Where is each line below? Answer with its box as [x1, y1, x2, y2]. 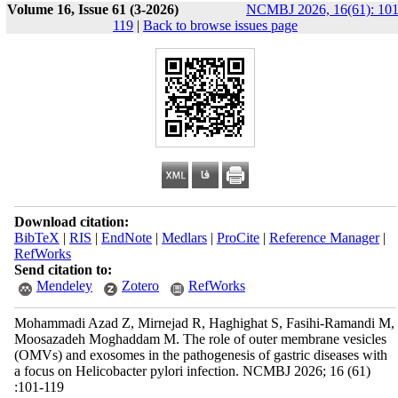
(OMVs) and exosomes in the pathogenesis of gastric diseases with [13, 347, 387, 362]
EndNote [100, 230, 152, 245]
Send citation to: [13, 262, 112, 277]
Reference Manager [268, 230, 379, 245]
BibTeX [13, 230, 60, 245]
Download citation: [13, 214, 129, 229]
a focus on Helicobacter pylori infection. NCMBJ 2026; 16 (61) [13, 363, 370, 378]
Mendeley [36, 278, 92, 293]
